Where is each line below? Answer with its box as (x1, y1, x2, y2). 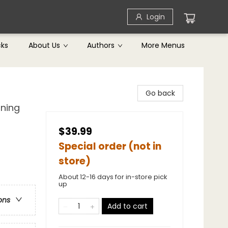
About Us (28, 40, 60, 50)
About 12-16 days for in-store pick (59, 172, 167, 182)
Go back (146, 88, 175, 98)
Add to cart (107, 201, 148, 211)
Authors (87, 40, 115, 50)
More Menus (141, 40, 185, 50)
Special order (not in (59, 139, 161, 153)
